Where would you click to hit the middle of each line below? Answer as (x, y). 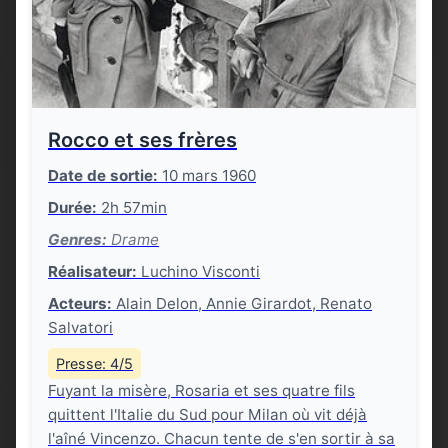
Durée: (72, 207)
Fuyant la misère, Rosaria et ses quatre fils (201, 390)
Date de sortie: (103, 175)
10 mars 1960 (207, 175)
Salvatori (80, 327)
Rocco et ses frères (142, 140)
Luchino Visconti (198, 271)
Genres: (77, 239)
